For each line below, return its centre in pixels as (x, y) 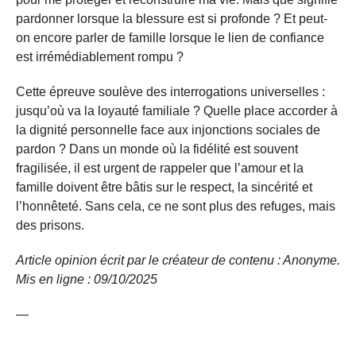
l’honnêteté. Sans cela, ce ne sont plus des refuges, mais (176, 206)
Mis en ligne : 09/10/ (72, 279)
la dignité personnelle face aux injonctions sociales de (168, 130)
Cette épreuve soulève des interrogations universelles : (170, 91)
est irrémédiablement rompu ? (100, 56)
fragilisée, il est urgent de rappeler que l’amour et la (160, 168)
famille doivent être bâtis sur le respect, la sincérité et (164, 187)
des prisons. (50, 225)
